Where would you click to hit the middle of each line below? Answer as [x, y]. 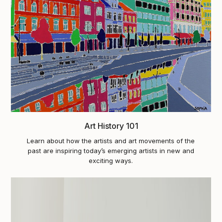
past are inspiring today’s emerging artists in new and [111, 151]
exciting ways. [111, 161]
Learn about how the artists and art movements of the [111, 141]
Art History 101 [111, 126]
